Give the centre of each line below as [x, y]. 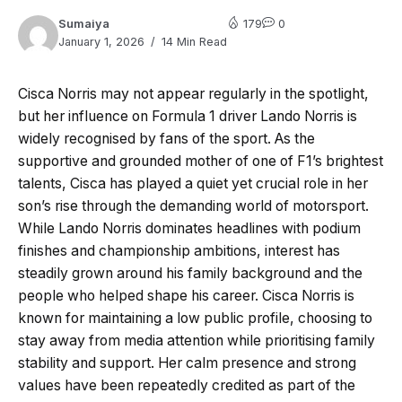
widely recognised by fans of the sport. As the [166, 138]
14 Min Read [192, 41]
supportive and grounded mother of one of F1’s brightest [201, 161]
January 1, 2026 [101, 41]
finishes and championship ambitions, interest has [179, 250]
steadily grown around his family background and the [190, 273]
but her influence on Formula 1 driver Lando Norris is [188, 116]
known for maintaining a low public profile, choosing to [195, 318]
